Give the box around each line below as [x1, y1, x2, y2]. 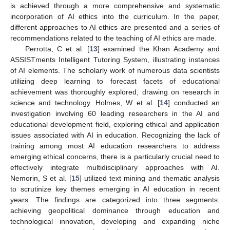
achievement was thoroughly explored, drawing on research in [10, 87, 220, 96]
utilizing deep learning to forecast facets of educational [10, 76, 220, 85]
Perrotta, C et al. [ [25, 44, 90, 53]
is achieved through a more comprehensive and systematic [10, 1, 220, 10]
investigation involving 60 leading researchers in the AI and [10, 109, 220, 118]
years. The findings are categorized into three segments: [10, 195, 220, 204]
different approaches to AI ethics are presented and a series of [10, 23, 220, 31]
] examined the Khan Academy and [98, 44, 220, 53]
